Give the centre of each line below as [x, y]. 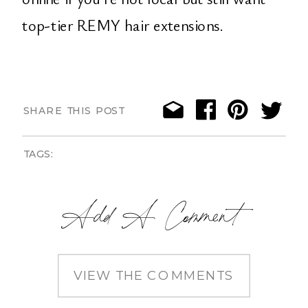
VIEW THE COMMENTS [154, 275]
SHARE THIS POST [74, 111]
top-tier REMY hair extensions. [122, 25]
